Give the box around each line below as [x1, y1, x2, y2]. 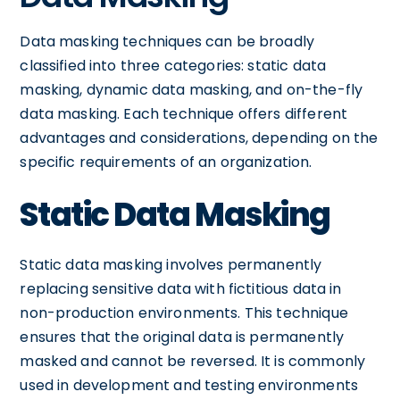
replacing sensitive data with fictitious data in [20, 278, 342, 299]
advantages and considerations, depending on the [20, 127, 379, 148]
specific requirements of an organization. [20, 151, 312, 172]
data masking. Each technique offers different [20, 103, 348, 124]
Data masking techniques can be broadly [20, 30, 315, 52]
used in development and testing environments [20, 374, 358, 396]
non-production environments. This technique [20, 302, 348, 323]
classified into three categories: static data [20, 54, 327, 76]
